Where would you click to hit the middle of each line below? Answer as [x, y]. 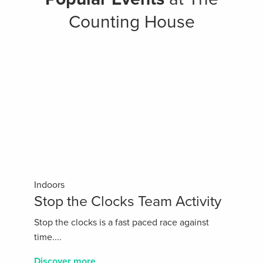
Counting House [131, 22]
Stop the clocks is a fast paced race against [122, 223]
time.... [48, 237]
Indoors [49, 185]
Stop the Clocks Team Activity [128, 202]
